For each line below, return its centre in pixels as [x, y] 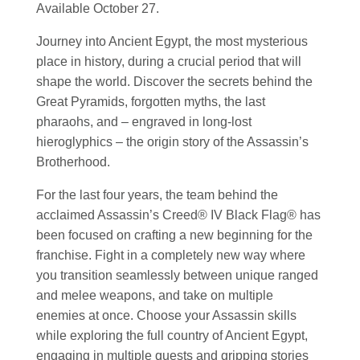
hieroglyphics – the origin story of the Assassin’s [172, 141]
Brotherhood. [73, 162]
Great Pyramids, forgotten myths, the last [151, 101]
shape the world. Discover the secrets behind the [174, 81]
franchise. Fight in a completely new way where [171, 255]
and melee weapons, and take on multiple [155, 295]
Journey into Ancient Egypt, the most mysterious [172, 41]
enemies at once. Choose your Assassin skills [166, 315]
